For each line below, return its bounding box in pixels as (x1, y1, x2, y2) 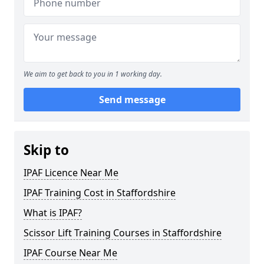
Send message (98, 93, 166, 106)
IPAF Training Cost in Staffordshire (24, 186, 176, 199)
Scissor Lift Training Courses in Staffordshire (24, 226, 222, 239)
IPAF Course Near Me (24, 246, 117, 259)
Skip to (24, 141, 69, 159)
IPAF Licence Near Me (24, 166, 118, 179)
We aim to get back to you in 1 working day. (24, 69, 162, 79)
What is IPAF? (24, 206, 82, 219)
